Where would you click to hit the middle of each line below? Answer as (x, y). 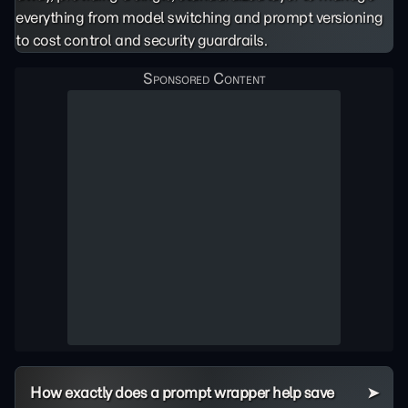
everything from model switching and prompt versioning (199, 17)
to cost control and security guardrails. (141, 40)
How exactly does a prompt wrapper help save (182, 393)
